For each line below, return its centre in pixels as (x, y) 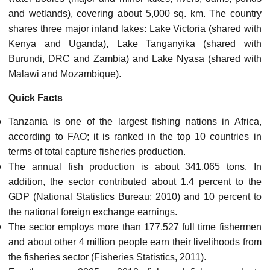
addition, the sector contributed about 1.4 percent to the (135, 182)
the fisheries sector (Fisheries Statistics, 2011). (108, 257)
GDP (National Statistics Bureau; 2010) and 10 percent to (135, 197)
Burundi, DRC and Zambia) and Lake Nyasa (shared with (135, 59)
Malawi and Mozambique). (65, 74)
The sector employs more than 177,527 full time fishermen (135, 227)
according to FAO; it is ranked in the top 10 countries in (135, 137)
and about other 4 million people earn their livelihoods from (135, 242)
